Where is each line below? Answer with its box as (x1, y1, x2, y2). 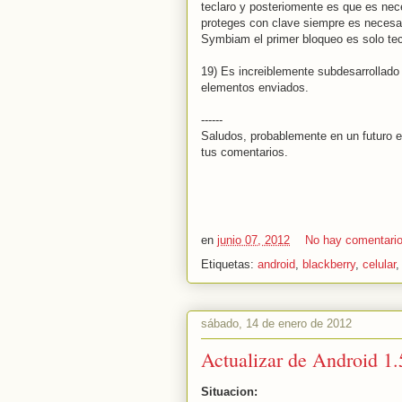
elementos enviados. (201, 80, 309, 94)
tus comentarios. (201, 144, 288, 159)
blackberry (302, 257, 355, 271)
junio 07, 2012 (217, 232, 290, 247)
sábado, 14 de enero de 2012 (201, 317, 352, 331)
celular (363, 257, 396, 271)
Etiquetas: (201, 257, 258, 271)
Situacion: (201, 384, 258, 398)
